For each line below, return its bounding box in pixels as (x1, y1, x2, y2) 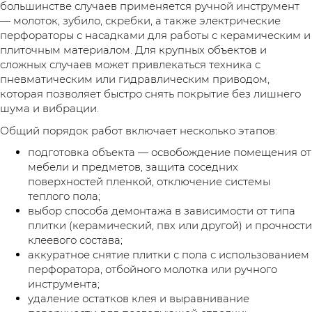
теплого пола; (28, 189, 100, 203)
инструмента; (28, 277, 100, 291)
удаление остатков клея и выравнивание (28, 292, 249, 306)
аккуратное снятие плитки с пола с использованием (28, 248, 309, 262)
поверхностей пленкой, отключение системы (28, 175, 270, 189)
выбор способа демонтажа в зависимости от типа (28, 204, 295, 218)
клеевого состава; (28, 233, 123, 247)
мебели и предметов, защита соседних (28, 160, 238, 174)
